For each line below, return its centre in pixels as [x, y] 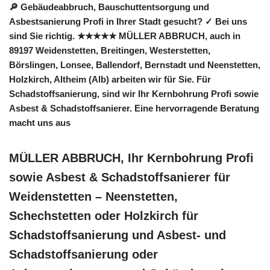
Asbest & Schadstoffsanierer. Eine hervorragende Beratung [134, 108]
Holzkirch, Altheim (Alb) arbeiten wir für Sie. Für [110, 80]
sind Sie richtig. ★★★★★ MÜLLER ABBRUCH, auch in [125, 36]
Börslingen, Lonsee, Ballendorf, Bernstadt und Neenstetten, [135, 65]
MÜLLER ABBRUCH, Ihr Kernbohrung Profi [131, 158]
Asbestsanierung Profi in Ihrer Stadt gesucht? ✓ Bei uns [128, 22]
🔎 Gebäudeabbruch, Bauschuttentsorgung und [109, 7]
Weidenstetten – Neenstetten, [93, 197]
